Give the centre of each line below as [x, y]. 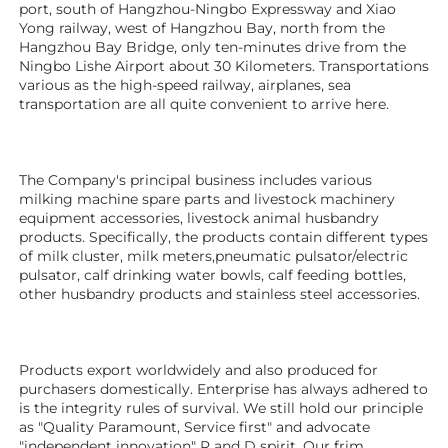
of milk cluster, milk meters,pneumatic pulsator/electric [213, 256]
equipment [59, 218]
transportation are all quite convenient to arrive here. [206, 104]
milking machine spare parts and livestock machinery [207, 199]
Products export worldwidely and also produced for [198, 370]
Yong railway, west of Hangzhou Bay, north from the [202, 28]
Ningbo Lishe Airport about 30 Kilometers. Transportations [224, 66]
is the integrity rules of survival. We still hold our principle [221, 408]
